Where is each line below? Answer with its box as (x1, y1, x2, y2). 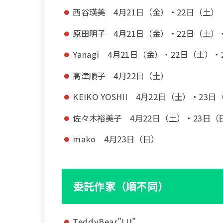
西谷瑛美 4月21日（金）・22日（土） (73, 6, 219, 18)
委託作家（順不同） (73, 179, 169, 194)
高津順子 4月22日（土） (73, 69, 169, 82)
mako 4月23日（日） (73, 133, 159, 145)
